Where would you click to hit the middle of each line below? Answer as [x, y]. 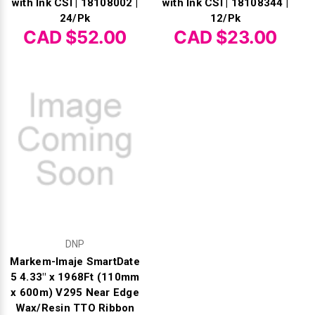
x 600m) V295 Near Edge [75, 292]
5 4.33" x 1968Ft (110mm [75, 277]
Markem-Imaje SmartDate [75, 261]
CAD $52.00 [75, 38]
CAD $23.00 [225, 38]
